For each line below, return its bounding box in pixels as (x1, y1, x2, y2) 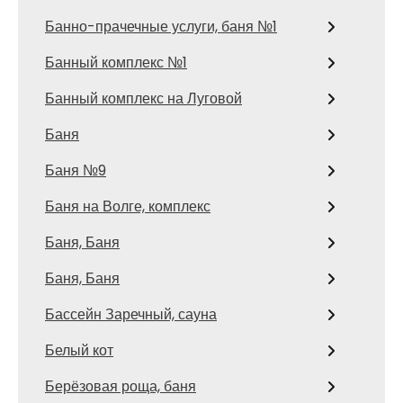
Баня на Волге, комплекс (45, 196, 210, 217)
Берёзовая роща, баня (45, 376, 196, 397)
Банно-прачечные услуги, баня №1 (45, 16, 277, 37)
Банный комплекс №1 (45, 52, 187, 73)
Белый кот (45, 340, 113, 361)
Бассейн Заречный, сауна (45, 304, 217, 325)
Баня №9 (45, 160, 106, 181)
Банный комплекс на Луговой (45, 88, 242, 109)
